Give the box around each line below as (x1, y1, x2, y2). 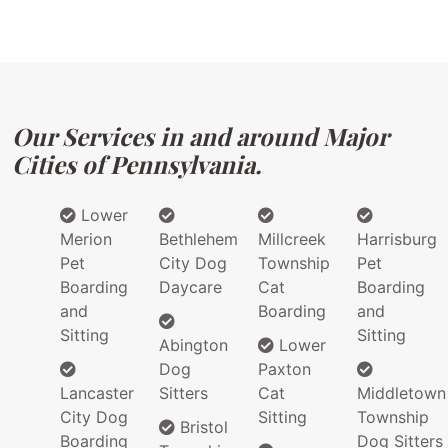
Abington (159, 335, 228, 356)
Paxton (258, 359, 311, 380)
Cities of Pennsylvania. (12, 148, 261, 181)
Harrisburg (357, 229, 437, 250)
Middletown (357, 383, 446, 404)
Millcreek (258, 229, 326, 250)
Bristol (175, 417, 228, 438)
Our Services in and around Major (12, 120, 388, 153)
